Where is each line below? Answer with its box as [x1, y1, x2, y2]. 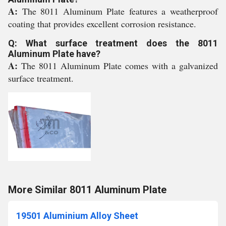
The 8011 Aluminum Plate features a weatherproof [22, 5, 218, 17]
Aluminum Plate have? [8, 48, 100, 59]
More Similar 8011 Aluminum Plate [8, 184, 166, 196]
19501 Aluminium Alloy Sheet [16, 210, 138, 221]
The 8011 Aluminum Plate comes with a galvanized [21, 60, 218, 72]
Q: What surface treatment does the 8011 [8, 38, 218, 48]
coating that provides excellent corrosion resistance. [8, 18, 196, 30]
